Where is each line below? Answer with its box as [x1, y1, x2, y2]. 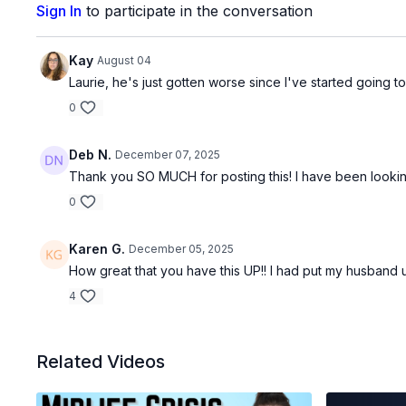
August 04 [97, 53, 152, 67]
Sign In [36, 2, 82, 20]
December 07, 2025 [115, 148, 221, 161]
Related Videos [36, 351, 166, 372]
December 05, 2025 [129, 242, 235, 256]
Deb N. [69, 147, 112, 162]
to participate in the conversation [82, 2, 314, 20]
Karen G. [69, 241, 126, 256]
